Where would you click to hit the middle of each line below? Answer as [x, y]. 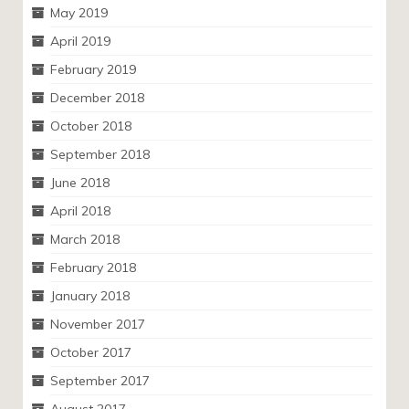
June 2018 [80, 183]
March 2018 [85, 239]
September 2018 [100, 154]
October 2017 [91, 352]
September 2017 [100, 381]
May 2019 [79, 13]
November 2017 [98, 324]
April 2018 [80, 211]
